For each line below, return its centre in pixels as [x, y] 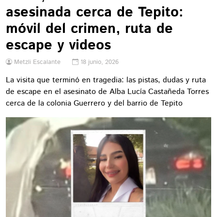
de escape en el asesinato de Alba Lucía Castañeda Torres [107, 92]
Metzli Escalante [37, 62]
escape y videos [58, 45]
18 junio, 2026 [100, 62]
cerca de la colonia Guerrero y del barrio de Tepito [94, 103]
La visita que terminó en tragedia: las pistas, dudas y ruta [106, 80]
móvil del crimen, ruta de [89, 29]
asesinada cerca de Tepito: [94, 12]
